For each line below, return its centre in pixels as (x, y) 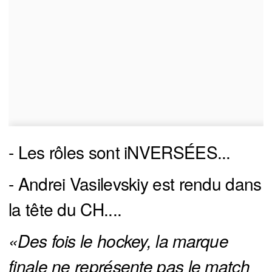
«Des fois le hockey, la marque (118, 241)
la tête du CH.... (65, 209)
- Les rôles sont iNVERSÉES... (120, 152)
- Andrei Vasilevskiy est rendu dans (135, 184)
